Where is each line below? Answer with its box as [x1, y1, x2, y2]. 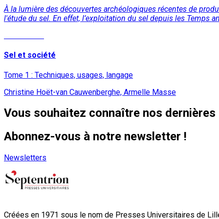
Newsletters [4, 153, 46, 163]
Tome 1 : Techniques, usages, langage [4, 70, 133, 80]
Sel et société [4, 50, 56, 60]
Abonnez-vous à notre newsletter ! [4, 130, 187, 144]
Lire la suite [4, 30, 44, 40]
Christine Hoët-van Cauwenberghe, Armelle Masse [4, 87, 176, 97]
